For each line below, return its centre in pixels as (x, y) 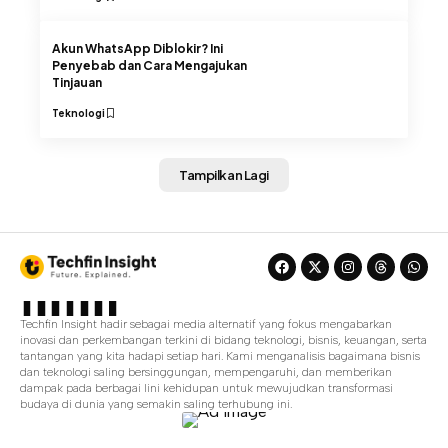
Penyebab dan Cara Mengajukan (150, 65)
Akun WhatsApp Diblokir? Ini (138, 48)
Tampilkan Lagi (224, 174)
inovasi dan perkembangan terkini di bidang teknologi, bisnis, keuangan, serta (223, 339)
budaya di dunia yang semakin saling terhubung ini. (156, 403)
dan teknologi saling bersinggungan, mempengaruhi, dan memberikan (206, 371)
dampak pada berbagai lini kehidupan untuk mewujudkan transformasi (206, 387)
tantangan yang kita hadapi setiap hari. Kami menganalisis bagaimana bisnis (220, 355)
